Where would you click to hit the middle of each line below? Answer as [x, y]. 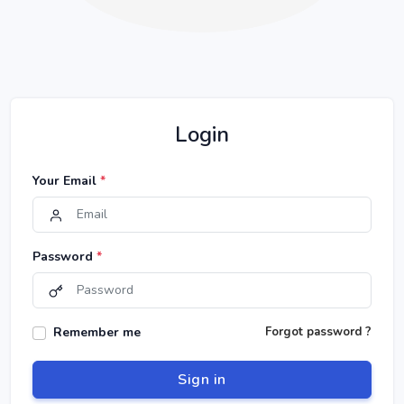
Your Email [66, 181]
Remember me [96, 333]
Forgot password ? [318, 332]
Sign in [202, 380]
